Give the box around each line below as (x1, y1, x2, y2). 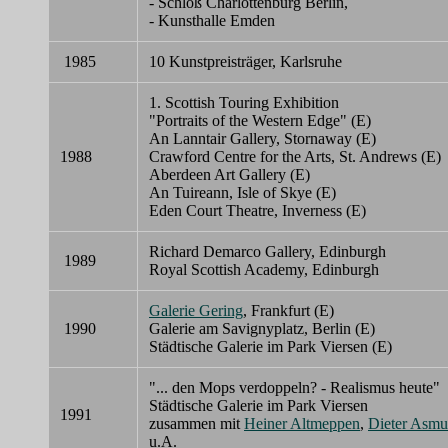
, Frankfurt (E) (243, 302, 334, 320)
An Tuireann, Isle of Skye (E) (149, 184, 336, 202)
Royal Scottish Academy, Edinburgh (149, 261, 379, 279)
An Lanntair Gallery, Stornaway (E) (149, 130, 376, 148)
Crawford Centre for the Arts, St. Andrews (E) (149, 148, 441, 166)
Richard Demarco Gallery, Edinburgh (149, 243, 386, 261)
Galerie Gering (149, 302, 243, 320)
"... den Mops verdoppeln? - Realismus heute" (149, 379, 440, 397)
